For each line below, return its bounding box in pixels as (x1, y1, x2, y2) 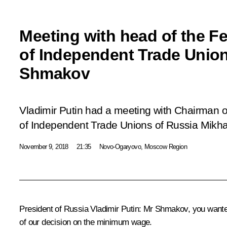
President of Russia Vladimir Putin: (19, 204, 141, 214)
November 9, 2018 (19, 142, 68, 150)
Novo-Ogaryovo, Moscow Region (99, 142, 187, 150)
